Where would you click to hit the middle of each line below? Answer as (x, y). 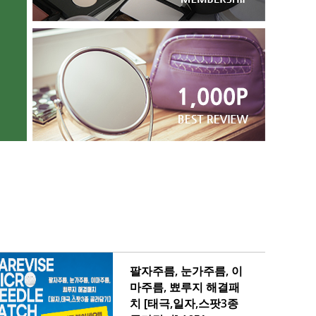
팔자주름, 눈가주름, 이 (186, 271)
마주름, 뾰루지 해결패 (185, 287)
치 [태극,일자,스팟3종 (184, 303)
